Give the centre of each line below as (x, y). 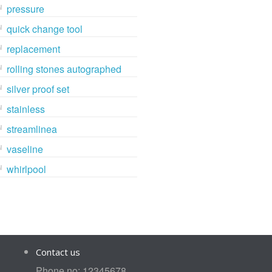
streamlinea (32, 129)
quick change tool (45, 29)
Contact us (58, 252)
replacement (34, 49)
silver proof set (38, 89)
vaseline (25, 149)
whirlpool (27, 169)
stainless (26, 109)
